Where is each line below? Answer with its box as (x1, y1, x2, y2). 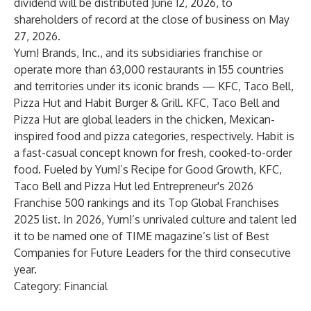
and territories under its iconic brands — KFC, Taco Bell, (14, 79, 294, 93)
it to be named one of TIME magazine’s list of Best (14, 229, 269, 243)
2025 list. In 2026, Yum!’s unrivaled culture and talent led (14, 212, 296, 226)
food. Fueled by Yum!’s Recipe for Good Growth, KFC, (14, 162, 282, 176)
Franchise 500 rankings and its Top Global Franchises (14, 196, 279, 210)
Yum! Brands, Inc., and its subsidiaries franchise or (14, 46, 262, 60)
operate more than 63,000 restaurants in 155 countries (14, 62, 284, 76)
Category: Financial (14, 279, 108, 293)
